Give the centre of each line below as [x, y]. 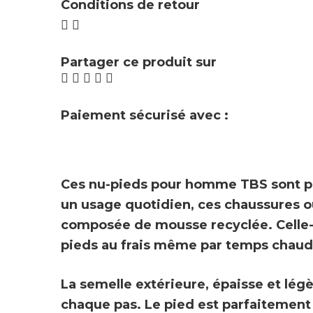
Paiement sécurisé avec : [145, 115]
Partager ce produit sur [139, 62]
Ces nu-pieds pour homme [151, 184]
